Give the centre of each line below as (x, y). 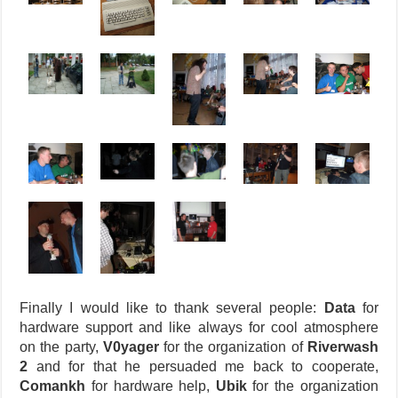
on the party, (61, 346)
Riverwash (342, 346)
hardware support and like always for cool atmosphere (199, 327)
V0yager (131, 346)
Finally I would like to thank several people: (172, 307)
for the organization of (233, 346)
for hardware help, (151, 386)
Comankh (53, 386)
